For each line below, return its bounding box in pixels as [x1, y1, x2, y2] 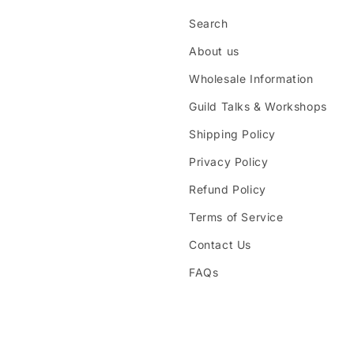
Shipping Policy [189, 127, 276, 141]
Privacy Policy [189, 155, 269, 168]
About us [189, 44, 239, 58]
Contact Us [189, 238, 251, 251]
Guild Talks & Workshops [189, 100, 327, 113]
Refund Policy [189, 183, 266, 196]
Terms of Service [189, 210, 284, 224]
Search [189, 17, 228, 30]
